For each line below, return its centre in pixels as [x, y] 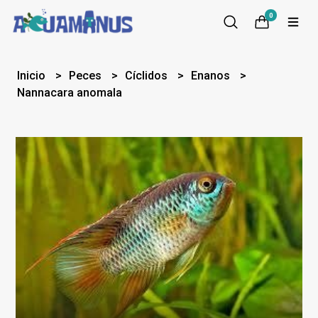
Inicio [33, 76]
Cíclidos [148, 76]
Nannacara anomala [70, 93]
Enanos [212, 76]
